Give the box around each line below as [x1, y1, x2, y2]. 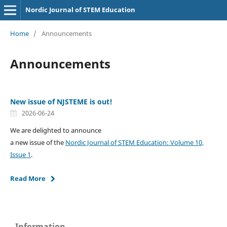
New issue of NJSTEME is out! [10, 96, 112, 106]
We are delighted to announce [10, 125, 101, 135]
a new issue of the [10, 137, 65, 147]
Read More [10, 173, 46, 183]
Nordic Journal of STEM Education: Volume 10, [65, 137, 204, 147]
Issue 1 [10, 149, 31, 159]
